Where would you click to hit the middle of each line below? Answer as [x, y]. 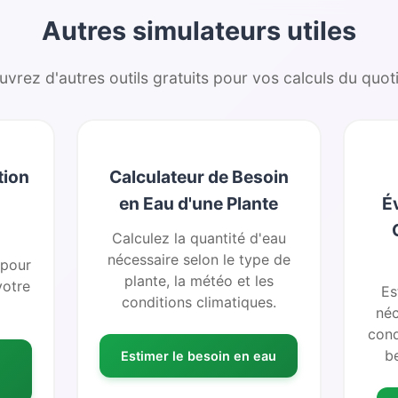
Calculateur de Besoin [199, 177]
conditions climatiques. [199, 302]
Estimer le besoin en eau [199, 355]
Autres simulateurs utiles [199, 31]
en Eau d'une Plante [199, 203]
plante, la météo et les [199, 281]
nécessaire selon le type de [199, 259]
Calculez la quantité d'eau [199, 238]
